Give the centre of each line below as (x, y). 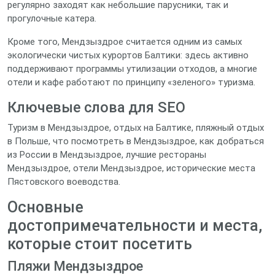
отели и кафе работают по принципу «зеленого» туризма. (131, 82)
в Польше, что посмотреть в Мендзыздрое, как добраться (136, 141)
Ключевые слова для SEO (96, 107)
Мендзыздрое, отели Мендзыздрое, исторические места (131, 168)
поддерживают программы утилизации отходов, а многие (132, 69)
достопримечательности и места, (135, 226)
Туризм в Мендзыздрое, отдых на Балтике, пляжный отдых (136, 128)
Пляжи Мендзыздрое (75, 266)
